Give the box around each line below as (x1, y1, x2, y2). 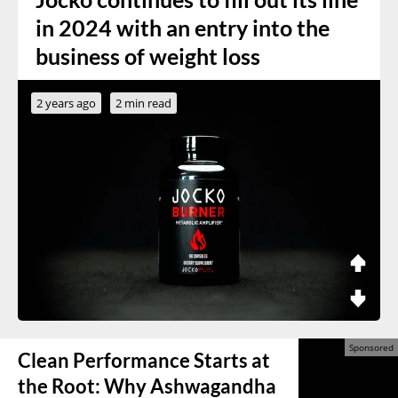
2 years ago (36, 94, 96, 111)
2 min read (115, 94, 171, 111)
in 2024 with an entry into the (36, 14, 330, 41)
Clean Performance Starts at (18, 348, 270, 373)
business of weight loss (36, 43, 260, 69)
